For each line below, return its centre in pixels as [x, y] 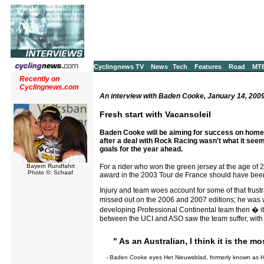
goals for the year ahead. [141, 149]
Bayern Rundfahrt [50, 166]
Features [208, 67]
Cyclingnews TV [119, 67]
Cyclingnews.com [49, 87]
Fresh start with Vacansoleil [155, 114]
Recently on [39, 79]
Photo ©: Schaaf [50, 172]
